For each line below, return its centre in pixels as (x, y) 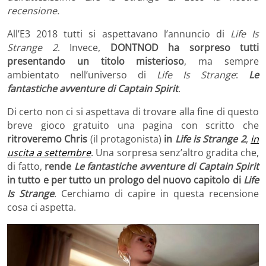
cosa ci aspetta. (42, 207)
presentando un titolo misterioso (96, 61)
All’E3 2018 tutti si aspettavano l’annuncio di (119, 34)
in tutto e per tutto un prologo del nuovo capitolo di (125, 180)
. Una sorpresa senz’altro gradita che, (175, 152)
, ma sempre (222, 61)
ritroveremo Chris (47, 139)
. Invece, (84, 47)
